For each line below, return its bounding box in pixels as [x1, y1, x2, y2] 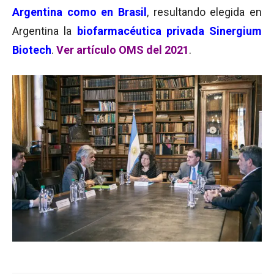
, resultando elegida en [147, 6, 262, 18]
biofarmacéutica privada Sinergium [76, 24, 262, 37]
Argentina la [12, 24, 77, 37]
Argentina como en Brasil [12, 6, 147, 18]
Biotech [12, 43, 51, 56]
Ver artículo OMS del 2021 [56, 43, 189, 56]
